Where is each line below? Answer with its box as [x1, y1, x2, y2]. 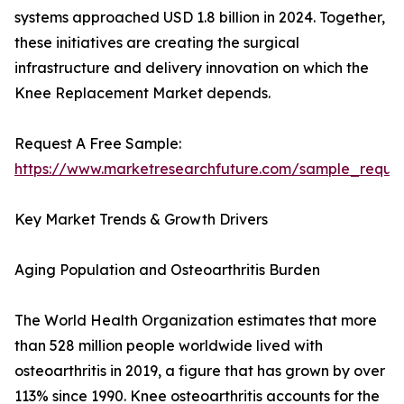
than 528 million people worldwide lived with [14, 336, 323, 355]
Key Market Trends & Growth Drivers [14, 210, 268, 229]
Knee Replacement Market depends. [14, 84, 271, 103]
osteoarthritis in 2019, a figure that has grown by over [14, 362, 385, 381]
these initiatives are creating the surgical [14, 33, 299, 52]
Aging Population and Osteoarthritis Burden [14, 261, 320, 280]
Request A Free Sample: [14, 134, 181, 153]
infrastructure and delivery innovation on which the [14, 59, 369, 78]
